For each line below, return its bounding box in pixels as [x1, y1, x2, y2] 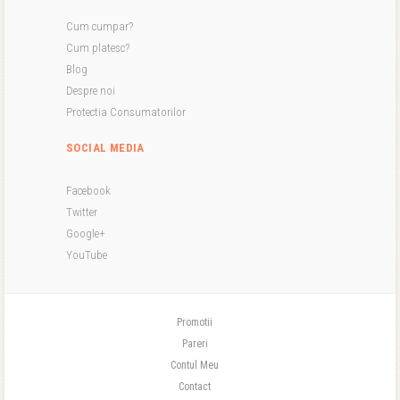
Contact [179, 380, 211, 393]
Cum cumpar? [66, 20, 133, 33]
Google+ [66, 227, 105, 240]
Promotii [177, 316, 212, 329]
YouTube [66, 248, 107, 262]
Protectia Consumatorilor [66, 105, 186, 119]
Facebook [66, 184, 111, 197]
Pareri [181, 337, 208, 350]
